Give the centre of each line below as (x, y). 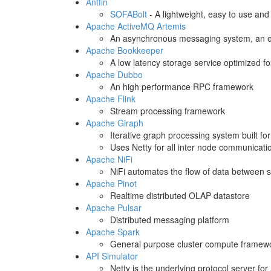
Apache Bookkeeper (125, 50)
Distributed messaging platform (170, 220)
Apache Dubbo (114, 74)
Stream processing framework (168, 111)
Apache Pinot (111, 183)
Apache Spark (113, 232)
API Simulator (112, 256)
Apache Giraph (115, 123)
